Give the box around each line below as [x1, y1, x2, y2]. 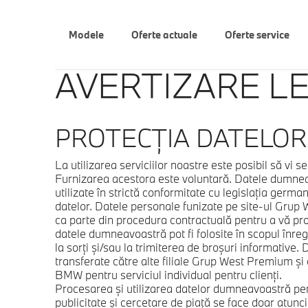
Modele [68, 28, 104, 41]
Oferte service [224, 28, 289, 41]
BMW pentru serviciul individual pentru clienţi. [54, 267, 282, 282]
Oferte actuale [131, 28, 197, 41]
